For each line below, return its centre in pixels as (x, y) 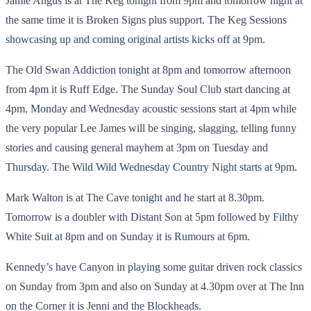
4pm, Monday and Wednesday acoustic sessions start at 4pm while (151, 108)
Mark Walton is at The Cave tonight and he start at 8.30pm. (135, 197)
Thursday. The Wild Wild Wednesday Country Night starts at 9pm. (153, 167)
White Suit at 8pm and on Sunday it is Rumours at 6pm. (129, 236)
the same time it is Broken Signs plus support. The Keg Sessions (146, 19)
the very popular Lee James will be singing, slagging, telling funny (151, 128)
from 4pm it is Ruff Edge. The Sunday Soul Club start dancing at (148, 89)
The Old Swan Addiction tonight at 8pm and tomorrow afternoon (148, 69)
